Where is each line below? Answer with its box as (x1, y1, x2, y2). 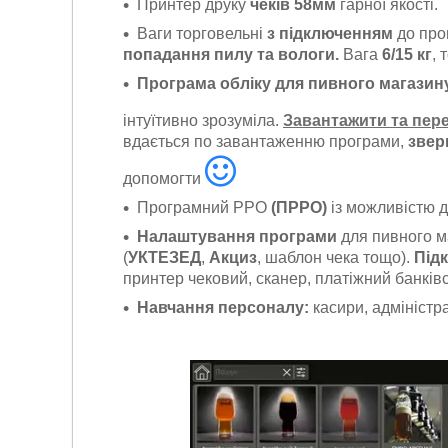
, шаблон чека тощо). (257, 249, 414, 267)
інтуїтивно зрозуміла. (123, 112, 283, 130)
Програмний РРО (137, 199, 271, 217)
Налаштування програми (137, 228, 337, 246)
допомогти (123, 170, 205, 188)
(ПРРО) (271, 199, 331, 217)
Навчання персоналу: (137, 299, 309, 317)
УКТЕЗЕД (128, 249, 201, 267)
